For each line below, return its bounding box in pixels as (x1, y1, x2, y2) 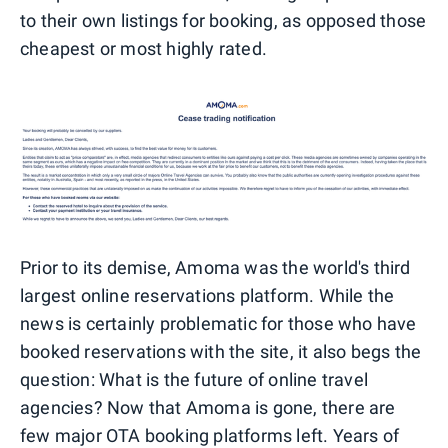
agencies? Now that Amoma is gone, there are (20, 396, 396, 418)
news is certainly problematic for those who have (20, 312, 417, 334)
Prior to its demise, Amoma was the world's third (20, 256, 411, 278)
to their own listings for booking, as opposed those (20, 9, 427, 31)
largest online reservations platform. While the (20, 284, 395, 306)
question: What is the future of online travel (20, 368, 369, 390)
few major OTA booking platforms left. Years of (20, 424, 400, 446)
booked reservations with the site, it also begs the (20, 340, 422, 362)
